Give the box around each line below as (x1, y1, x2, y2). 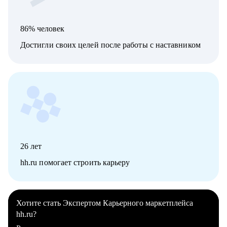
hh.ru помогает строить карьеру (20, 158, 130, 167)
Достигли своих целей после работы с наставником (20, 41, 201, 50)
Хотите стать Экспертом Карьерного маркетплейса (16, 199, 193, 208)
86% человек (20, 24, 64, 33)
